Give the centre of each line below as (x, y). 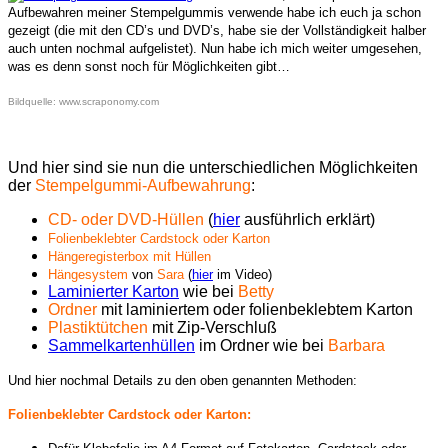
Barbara (356, 345)
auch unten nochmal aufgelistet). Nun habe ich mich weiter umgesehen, (215, 48)
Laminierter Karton (113, 291)
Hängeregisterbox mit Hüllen (129, 256)
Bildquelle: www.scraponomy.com (83, 101)
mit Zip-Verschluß (214, 327)
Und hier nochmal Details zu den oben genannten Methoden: (182, 380)
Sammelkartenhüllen (121, 345)
